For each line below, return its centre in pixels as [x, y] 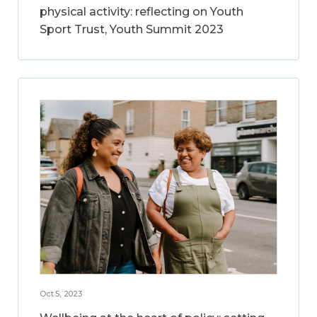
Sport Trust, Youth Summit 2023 [132, 29]
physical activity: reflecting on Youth [142, 11]
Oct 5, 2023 [61, 294]
